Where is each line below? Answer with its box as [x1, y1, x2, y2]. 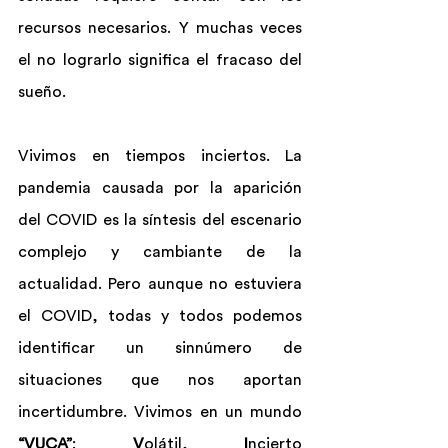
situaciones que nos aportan [18, 372, 302, 388]
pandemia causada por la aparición [18, 180, 302, 196]
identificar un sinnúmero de [18, 340, 302, 356]
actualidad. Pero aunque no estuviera [18, 276, 302, 292]
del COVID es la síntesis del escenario [18, 212, 302, 228]
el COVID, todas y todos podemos [18, 308, 302, 324]
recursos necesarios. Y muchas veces [18, 20, 302, 36]
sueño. [18, 84, 66, 100]
